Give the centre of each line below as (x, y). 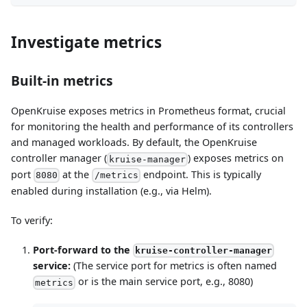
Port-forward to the (83, 249)
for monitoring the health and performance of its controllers (152, 127)
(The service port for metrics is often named (174, 266)
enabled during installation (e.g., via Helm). (111, 191)
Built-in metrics (62, 81)
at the (76, 174)
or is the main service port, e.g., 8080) (164, 282)
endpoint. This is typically (200, 174)
